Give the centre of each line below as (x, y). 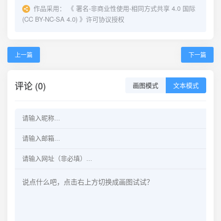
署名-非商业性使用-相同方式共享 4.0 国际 (136, 8)
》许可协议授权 (101, 19)
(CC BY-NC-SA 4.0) (50, 19)
